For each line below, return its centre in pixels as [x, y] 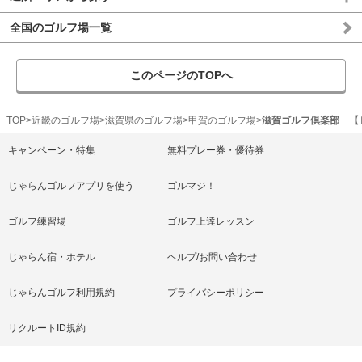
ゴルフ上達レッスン [210, 222]
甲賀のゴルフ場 [222, 121]
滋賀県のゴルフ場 [144, 121]
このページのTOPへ [181, 76]
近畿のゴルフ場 [65, 121]
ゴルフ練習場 [37, 222]
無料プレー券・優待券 [215, 151]
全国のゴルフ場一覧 [61, 28]
